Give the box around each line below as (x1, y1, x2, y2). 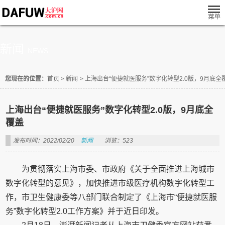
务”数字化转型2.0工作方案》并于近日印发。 (6, 207, 164, 215)
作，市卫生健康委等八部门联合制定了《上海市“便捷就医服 (6, 193, 217, 201)
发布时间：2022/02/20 (13, 137, 75, 144)
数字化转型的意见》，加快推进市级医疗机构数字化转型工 (6, 179, 215, 187)
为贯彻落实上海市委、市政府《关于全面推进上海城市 (22, 165, 215, 173)
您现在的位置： (5, 75, 47, 82)
